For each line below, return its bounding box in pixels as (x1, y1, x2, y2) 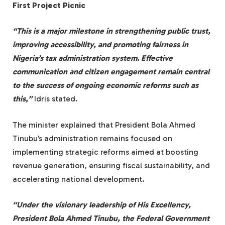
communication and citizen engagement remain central (13, 67, 209, 77)
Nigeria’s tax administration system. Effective (13, 53, 173, 63)
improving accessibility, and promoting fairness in (13, 40, 188, 50)
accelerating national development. (13, 174, 145, 184)
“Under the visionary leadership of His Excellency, (13, 200, 191, 210)
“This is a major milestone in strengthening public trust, (13, 26, 210, 36)
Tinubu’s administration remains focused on (13, 133, 172, 143)
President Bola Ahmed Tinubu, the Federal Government (13, 213, 209, 223)
